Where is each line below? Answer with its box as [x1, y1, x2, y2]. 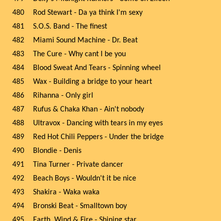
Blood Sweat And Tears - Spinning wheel [33, 64, 161, 72]
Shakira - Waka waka [33, 188, 100, 196]
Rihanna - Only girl [33, 92, 93, 100]
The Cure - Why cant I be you [33, 50, 126, 58]
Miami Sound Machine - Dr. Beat [33, 37, 138, 44]
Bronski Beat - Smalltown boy [33, 202, 127, 210]
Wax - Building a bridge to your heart [33, 78, 152, 86]
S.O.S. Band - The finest [33, 23, 107, 31]
